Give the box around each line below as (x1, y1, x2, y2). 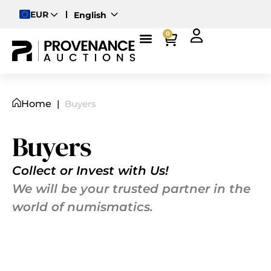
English (74, 9, 106, 21)
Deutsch (74, 29, 111, 41)
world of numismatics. (12, 200, 153, 214)
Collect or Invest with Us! (12, 163, 169, 178)
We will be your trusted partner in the (12, 181, 250, 196)
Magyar (74, 49, 107, 60)
